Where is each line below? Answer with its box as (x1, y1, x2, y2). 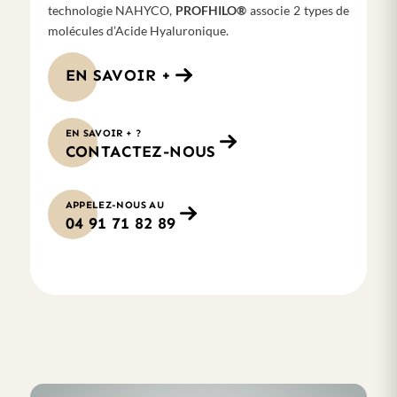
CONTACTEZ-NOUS (65, 141, 216, 161)
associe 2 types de (250, 2, 350, 18)
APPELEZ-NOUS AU (65, 198, 164, 211)
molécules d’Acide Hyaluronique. (47, 22, 229, 38)
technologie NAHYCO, (47, 2, 176, 18)
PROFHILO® (175, 2, 251, 18)
